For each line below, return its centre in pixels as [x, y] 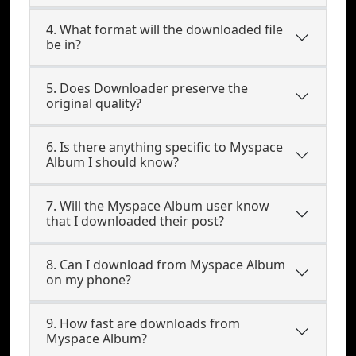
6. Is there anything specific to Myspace [164, 147]
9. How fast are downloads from [143, 323]
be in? [64, 44]
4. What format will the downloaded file [164, 29]
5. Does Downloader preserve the [147, 88]
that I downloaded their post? [135, 221]
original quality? [94, 103]
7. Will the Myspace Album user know [158, 206]
